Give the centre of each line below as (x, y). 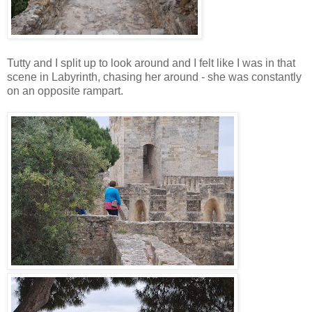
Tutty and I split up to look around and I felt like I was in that (151, 63)
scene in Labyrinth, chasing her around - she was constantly (154, 77)
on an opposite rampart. (65, 91)
